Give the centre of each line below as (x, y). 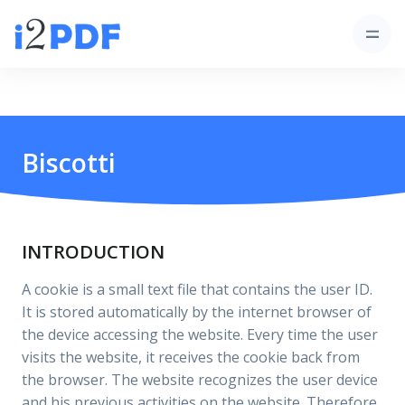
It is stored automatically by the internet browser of (197, 312)
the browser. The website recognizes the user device (200, 380)
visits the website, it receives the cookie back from (191, 357)
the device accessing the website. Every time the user (200, 334)
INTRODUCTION (93, 251)
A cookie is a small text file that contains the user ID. (197, 289)
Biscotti (69, 162)
